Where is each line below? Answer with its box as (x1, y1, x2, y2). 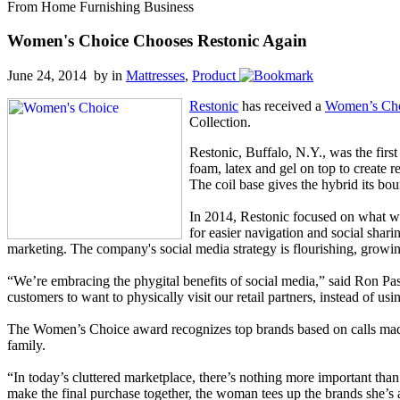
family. (7, 337, 46, 354)
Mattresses (126, 68, 185, 84)
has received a (238, 98, 325, 114)
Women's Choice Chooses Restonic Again (7, 31, 307, 51)
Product (192, 68, 236, 84)
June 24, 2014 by (7, 68, 112, 84)
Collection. (189, 114, 251, 130)
